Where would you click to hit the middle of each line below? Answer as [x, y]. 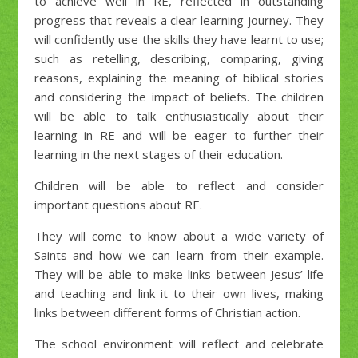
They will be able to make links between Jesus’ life [179, 274]
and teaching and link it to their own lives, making [179, 293]
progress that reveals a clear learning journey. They [179, 20]
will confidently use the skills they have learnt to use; [179, 39]
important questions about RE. [118, 204]
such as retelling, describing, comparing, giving [179, 58]
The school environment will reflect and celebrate [179, 343]
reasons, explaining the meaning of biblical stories [179, 77]
